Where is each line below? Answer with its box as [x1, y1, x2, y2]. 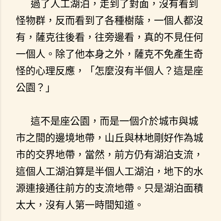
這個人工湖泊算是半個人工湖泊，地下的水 [16, 165, 203, 178]
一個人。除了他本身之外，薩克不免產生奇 [16, 47, 203, 60]
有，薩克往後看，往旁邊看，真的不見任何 [16, 31, 203, 43]
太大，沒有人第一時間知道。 [16, 198, 144, 211]
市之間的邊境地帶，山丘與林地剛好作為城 [16, 131, 203, 144]
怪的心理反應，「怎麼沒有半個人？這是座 [16, 64, 203, 77]
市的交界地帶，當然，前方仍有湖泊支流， [16, 148, 203, 161]
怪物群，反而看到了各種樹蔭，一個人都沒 [16, 14, 203, 27]
